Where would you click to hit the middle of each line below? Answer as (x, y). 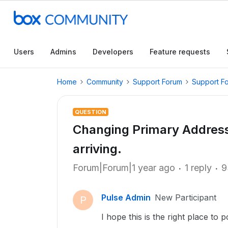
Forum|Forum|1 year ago (124, 168)
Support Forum (158, 82)
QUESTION (91, 112)
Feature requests (180, 52)
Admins (63, 52)
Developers (113, 52)
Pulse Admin (126, 197)
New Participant (186, 197)
